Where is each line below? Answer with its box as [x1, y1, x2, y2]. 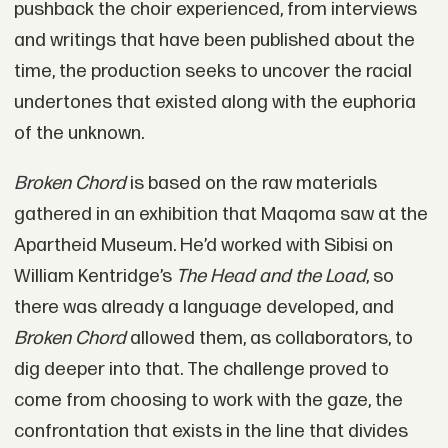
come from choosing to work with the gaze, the [13, 388, 403, 412]
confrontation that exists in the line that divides [13, 419, 408, 443]
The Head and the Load [175, 264, 366, 288]
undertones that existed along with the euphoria [13, 90, 416, 114]
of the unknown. [13, 121, 144, 145]
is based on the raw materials [125, 171, 377, 195]
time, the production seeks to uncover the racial [13, 59, 412, 83]
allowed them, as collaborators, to [125, 326, 413, 350]
